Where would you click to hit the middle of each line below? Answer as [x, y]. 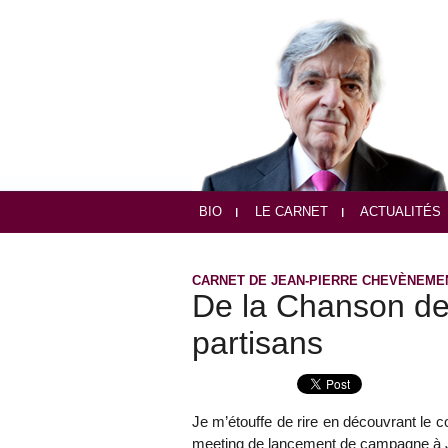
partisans [257, 343]
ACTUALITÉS [399, 212]
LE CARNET [289, 212]
